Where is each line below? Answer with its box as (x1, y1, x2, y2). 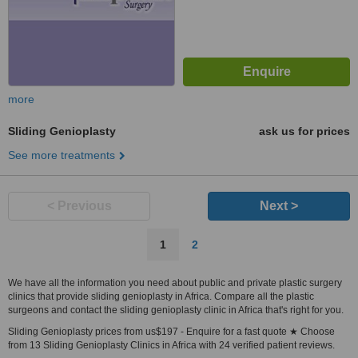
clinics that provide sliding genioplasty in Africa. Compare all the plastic (8, 291, 314, 302)
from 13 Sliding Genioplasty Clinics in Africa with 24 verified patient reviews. (8, 340, 335, 351)
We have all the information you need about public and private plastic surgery (8, 277, 342, 288)
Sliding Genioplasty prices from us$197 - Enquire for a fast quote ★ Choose (8, 326, 335, 337)
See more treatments (8, 149, 115, 161)
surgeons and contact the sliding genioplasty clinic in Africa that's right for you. (8, 304, 344, 316)
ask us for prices (259, 125, 350, 137)
